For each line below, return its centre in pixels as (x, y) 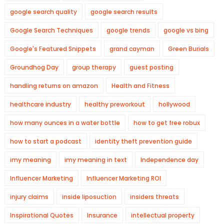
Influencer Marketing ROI (123, 178)
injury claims (29, 197)
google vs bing (186, 30)
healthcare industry (40, 104)
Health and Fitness (140, 86)
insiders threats (154, 197)
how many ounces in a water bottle (65, 123)
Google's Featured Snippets (53, 49)
